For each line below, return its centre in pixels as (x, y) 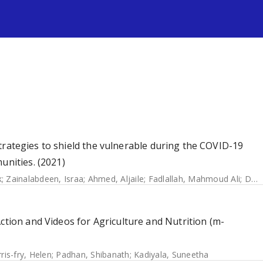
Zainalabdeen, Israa (45, 179)
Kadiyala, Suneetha (171, 254)
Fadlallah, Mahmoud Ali (194, 179)
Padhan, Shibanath (93, 254)
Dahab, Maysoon (248, 179)
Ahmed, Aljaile (116, 179)
